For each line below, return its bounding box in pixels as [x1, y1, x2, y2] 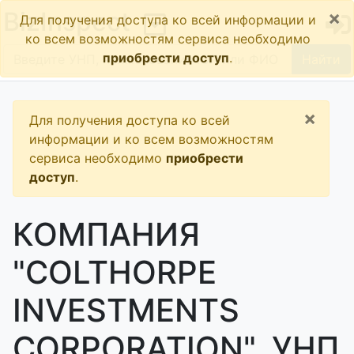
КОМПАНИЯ [13, 215, 200, 254]
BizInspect [3, 6, 130, 37]
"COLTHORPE [13, 253, 217, 292]
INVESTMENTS [13, 291, 239, 330]
